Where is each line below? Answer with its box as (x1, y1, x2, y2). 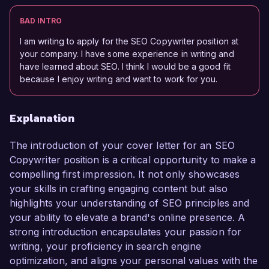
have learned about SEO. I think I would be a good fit (20, 61, 231, 72)
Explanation (10, 110, 74, 127)
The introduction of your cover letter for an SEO (10, 139, 235, 152)
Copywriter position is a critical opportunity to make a (10, 154, 256, 166)
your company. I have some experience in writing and (20, 49, 234, 59)
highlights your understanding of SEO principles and (10, 197, 250, 210)
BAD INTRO (20, 16, 62, 26)
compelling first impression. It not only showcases (10, 168, 240, 181)
